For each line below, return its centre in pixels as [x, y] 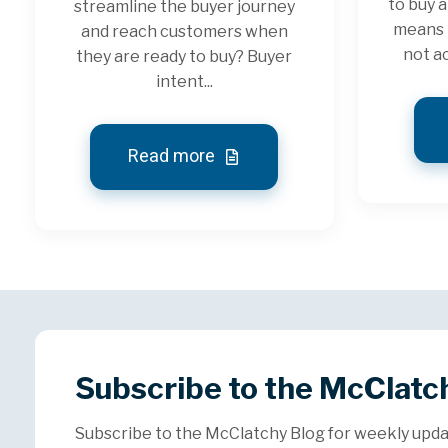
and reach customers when [184, 31]
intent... [184, 81]
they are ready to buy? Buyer [184, 56]
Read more [174, 156]
